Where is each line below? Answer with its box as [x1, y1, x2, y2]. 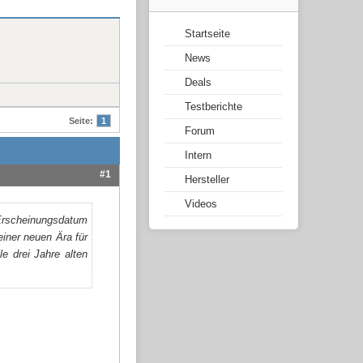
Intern [185, 149, 211, 162]
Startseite [185, 28, 230, 41]
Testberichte [185, 100, 242, 113]
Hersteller [185, 173, 229, 186]
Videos [185, 198, 217, 211]
